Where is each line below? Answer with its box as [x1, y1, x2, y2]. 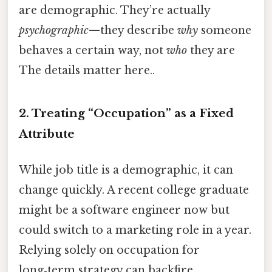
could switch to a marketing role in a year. [19, 223, 251, 237]
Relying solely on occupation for [19, 243, 200, 257]
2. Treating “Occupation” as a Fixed [19, 106, 234, 120]
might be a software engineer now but [19, 203, 229, 217]
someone [198, 24, 251, 37]
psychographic [19, 24, 89, 37]
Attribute [19, 126, 75, 141]
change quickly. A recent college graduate [19, 183, 249, 197]
